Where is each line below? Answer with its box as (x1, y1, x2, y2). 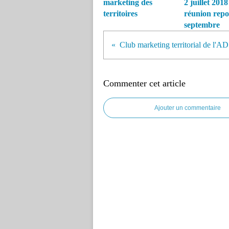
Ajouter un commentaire (154, 104, 221, 111)
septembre (184, 20, 220, 29)
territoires (103, 9, 138, 18)
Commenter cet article (103, 78, 186, 88)
